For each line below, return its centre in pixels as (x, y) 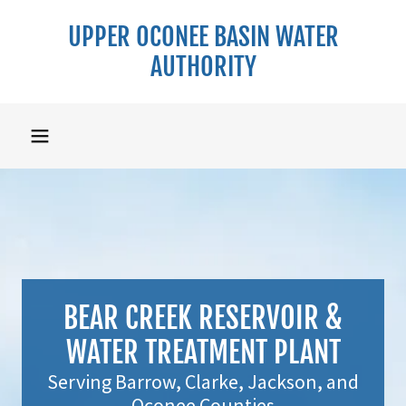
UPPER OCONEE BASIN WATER (203, 37)
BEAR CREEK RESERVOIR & (203, 318)
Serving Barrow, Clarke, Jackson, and (203, 382)
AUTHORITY (203, 67)
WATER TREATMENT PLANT (203, 353)
